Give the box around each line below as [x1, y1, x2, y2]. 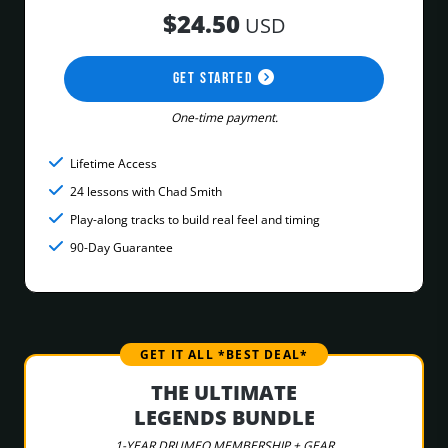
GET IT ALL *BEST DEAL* [139, 346, 309, 364]
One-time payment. [170, 109, 278, 127]
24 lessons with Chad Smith [67, 183, 222, 201]
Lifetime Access [67, 155, 157, 173]
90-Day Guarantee [67, 239, 173, 257]
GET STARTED [172, 69, 258, 89]
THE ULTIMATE [151, 379, 297, 407]
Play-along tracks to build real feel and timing [67, 211, 320, 229]
